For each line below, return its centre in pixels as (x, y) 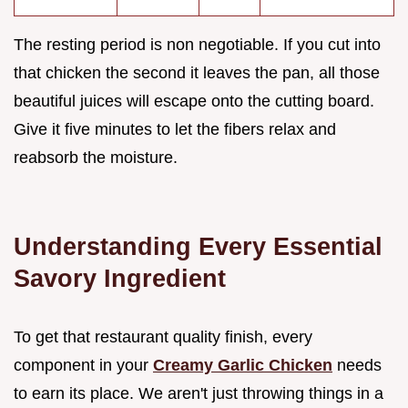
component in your (83, 365)
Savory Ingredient (120, 278)
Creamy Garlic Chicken (243, 365)
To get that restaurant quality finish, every (163, 337)
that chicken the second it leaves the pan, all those (197, 72)
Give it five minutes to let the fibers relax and (175, 129)
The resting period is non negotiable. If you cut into (197, 44)
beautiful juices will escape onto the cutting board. (194, 101)
